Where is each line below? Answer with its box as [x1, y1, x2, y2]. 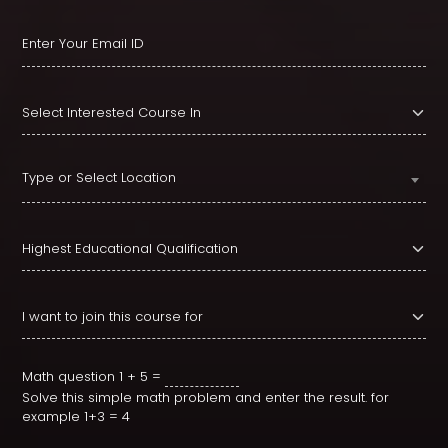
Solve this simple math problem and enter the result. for [22, 387, 389, 407]
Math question [22, 366, 115, 386]
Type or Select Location [22, 167, 176, 187]
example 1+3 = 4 [22, 406, 130, 426]
